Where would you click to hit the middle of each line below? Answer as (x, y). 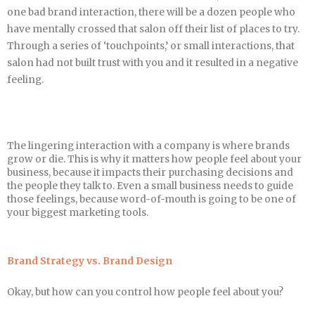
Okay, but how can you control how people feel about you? (145, 292)
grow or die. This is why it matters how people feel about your (154, 160)
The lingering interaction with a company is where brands (148, 146)
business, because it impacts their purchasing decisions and (150, 173)
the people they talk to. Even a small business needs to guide (150, 186)
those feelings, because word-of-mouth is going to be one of (152, 200)
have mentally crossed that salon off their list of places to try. (153, 30)
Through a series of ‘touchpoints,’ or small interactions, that (151, 46)
